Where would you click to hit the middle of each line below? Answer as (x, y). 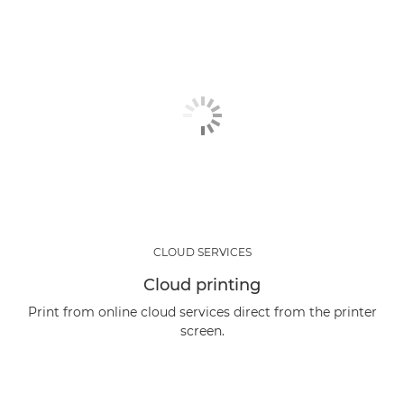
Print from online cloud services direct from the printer (202, 312)
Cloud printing (202, 285)
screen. (202, 331)
